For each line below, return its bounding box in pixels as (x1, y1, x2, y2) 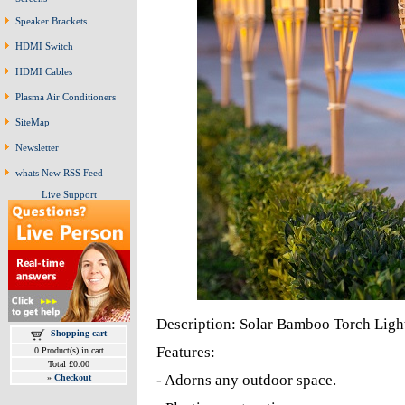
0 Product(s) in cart (33, 345, 104, 355)
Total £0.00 (48, 359, 89, 369)
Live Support (41, 189, 97, 200)
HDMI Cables (15, 66, 72, 77)
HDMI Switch (15, 41, 73, 52)
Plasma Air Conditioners (15, 91, 116, 102)
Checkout (53, 372, 91, 382)
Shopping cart (51, 328, 107, 338)
